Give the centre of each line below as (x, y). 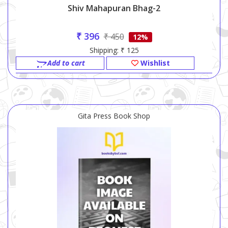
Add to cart (66, 63)
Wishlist (154, 63)
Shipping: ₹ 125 (114, 50)
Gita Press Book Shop (114, 116)
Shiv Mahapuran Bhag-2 (114, 8)
